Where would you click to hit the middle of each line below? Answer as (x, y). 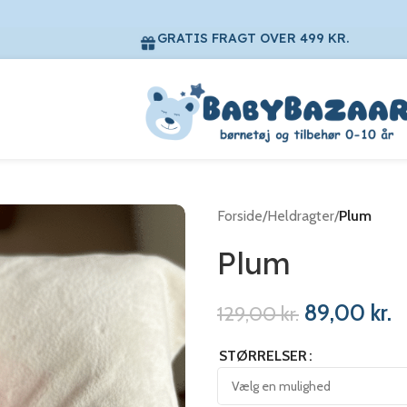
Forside (239, 216)
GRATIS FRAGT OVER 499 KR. (253, 38)
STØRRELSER (263, 356)
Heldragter (300, 216)
